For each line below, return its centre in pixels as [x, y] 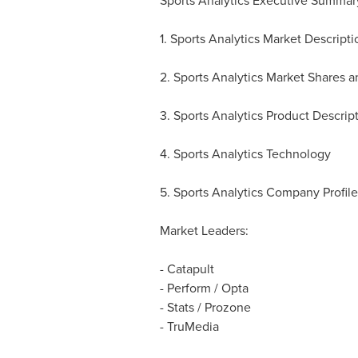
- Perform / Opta [204, 288]
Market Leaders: [204, 231]
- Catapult [187, 269]
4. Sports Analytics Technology [245, 154]
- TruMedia [189, 326]
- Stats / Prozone [205, 307]
